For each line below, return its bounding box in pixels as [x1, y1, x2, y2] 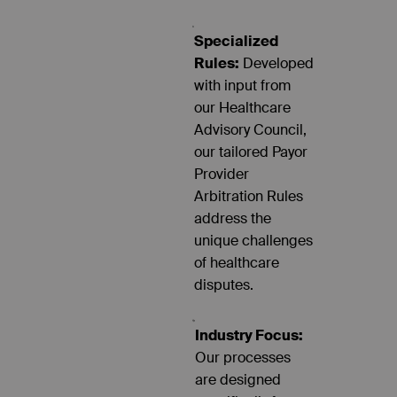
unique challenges [194, 230, 314, 250]
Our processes [194, 347, 291, 367]
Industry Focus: [194, 325, 303, 345]
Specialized [194, 31, 279, 51]
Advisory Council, [194, 120, 307, 139]
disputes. [194, 275, 254, 294]
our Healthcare [194, 97, 292, 117]
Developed [239, 53, 315, 73]
